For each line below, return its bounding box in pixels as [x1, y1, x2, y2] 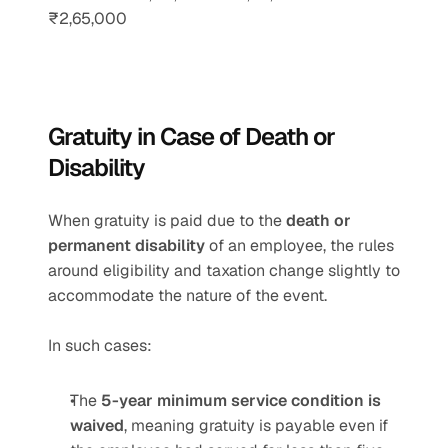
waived [70, 415, 124, 436]
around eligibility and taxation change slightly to [48, 260, 400, 281]
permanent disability [48, 235, 205, 256]
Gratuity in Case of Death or [48, 121, 335, 152]
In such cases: [48, 335, 152, 356]
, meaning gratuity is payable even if [124, 415, 388, 436]
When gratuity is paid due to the [48, 210, 286, 231]
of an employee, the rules [205, 235, 394, 256]
